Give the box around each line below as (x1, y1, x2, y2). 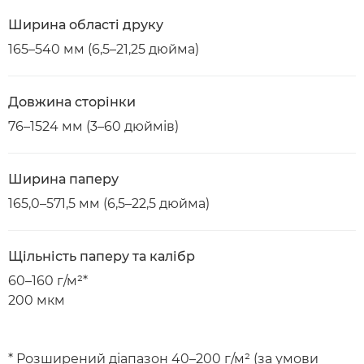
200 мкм (8, 292, 65, 308)
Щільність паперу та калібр (8, 249, 195, 264)
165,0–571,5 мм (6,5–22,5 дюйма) (8, 196, 210, 211)
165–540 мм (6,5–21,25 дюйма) (8, 41, 199, 57)
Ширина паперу (8, 171, 119, 187)
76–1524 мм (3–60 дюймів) (8, 119, 179, 134)
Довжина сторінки (8, 94, 136, 110)
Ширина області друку (8, 17, 163, 32)
